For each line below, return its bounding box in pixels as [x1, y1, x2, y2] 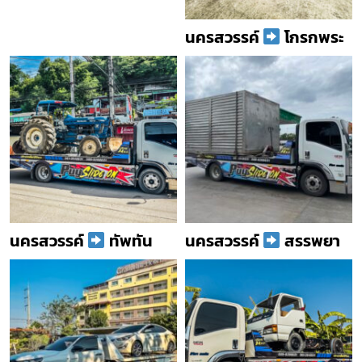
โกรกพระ [280, 24, 343, 49]
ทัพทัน [105, 228, 153, 253]
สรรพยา [280, 228, 340, 253]
